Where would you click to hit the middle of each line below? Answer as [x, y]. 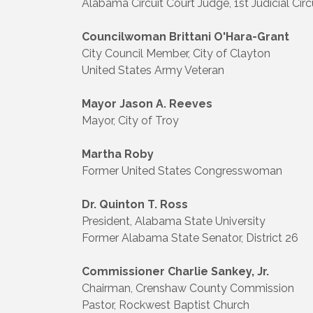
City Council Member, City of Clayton [176, 53]
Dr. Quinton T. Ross [135, 204]
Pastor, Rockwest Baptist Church [166, 305]
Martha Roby [118, 154]
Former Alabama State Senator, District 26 [190, 238]
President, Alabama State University [174, 221]
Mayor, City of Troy [130, 120]
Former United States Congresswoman [182, 170]
